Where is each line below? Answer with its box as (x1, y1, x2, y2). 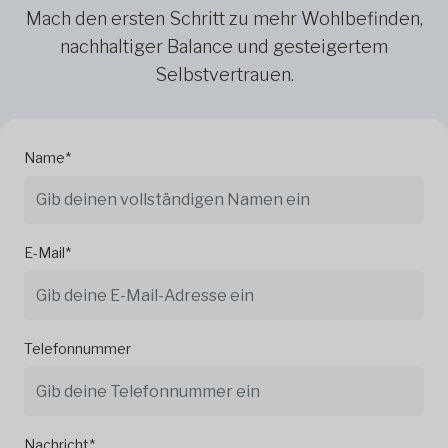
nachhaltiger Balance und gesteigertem (60, 35, 388, 57)
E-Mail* (24, 244, 71, 262)
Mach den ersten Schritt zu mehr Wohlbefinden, (25, 7, 423, 29)
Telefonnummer (24, 340, 131, 358)
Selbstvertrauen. (154, 63, 294, 85)
